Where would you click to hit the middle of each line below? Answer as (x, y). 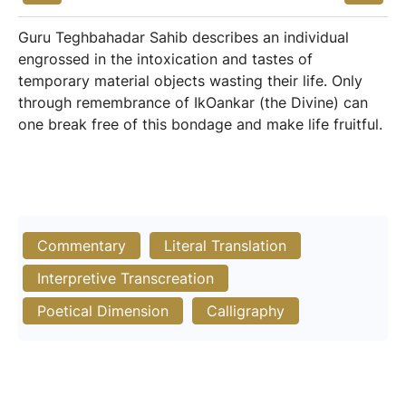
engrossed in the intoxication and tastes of (165, 59)
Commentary (82, 246)
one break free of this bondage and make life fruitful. (200, 124)
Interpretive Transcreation (126, 278)
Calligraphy (246, 311)
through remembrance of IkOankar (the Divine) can (193, 102)
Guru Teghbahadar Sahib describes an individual (184, 37)
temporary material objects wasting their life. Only (190, 81)
